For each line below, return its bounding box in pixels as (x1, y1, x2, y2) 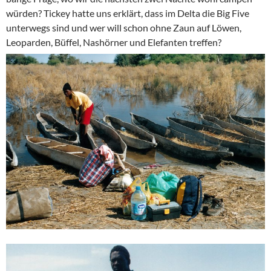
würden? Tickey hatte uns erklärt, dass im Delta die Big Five (6, 7, 249, 19)
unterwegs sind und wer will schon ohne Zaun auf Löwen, (6, 22, 241, 34)
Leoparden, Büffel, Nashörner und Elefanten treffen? (6, 36, 221, 48)
